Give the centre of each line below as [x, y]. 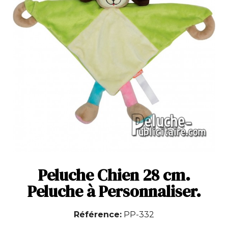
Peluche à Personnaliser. [114, 191]
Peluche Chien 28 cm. [114, 175]
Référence [97, 214]
